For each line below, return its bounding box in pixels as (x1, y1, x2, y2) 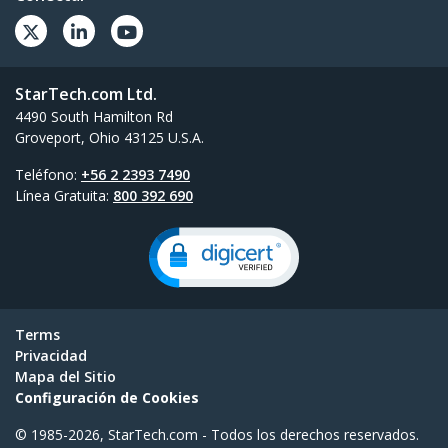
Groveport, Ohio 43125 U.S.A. (15, 128, 204, 148)
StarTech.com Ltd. (15, 83, 157, 106)
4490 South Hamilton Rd (15, 107, 173, 127)
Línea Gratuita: (15, 186, 113, 206)
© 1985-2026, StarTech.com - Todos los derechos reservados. (15, 425, 419, 445)
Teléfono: (15, 165, 81, 185)
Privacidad (15, 346, 87, 366)
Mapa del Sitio (15, 367, 116, 387)
